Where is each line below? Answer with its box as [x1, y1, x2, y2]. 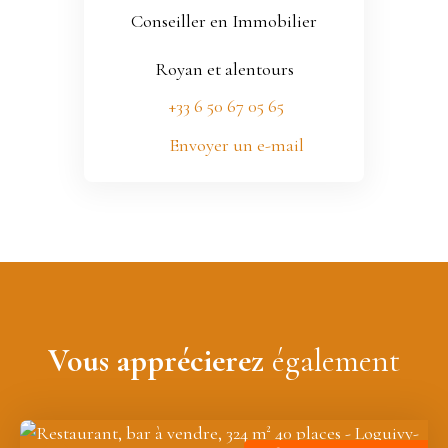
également [264, 340, 400, 380]
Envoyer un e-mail [168, 134, 304, 157]
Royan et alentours [154, 57, 294, 80]
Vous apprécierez [48, 340, 264, 380]
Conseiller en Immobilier [131, 9, 317, 32]
